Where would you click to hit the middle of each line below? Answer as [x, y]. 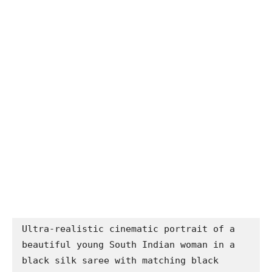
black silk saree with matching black [120, 260]
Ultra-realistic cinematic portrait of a [128, 229]
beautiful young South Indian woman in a [128, 244]
